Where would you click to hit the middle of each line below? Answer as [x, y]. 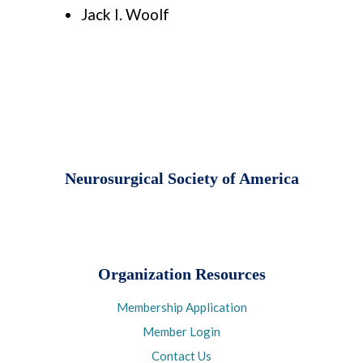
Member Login [181, 332]
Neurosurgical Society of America [181, 179]
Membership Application [181, 307]
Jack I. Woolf [125, 15]
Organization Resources [181, 275]
